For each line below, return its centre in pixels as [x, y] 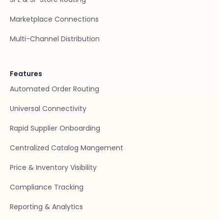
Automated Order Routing [55, 89]
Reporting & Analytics [46, 206]
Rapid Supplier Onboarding [55, 128]
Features [26, 73]
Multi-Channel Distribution [55, 39]
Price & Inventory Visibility [53, 167]
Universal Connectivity [48, 108]
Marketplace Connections [54, 19]
